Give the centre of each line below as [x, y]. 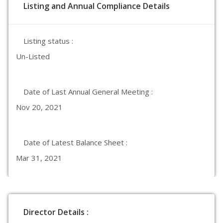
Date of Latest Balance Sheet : [75, 142]
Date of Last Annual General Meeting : [88, 92]
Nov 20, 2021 [39, 107]
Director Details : [56, 212]
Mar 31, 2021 [39, 158]
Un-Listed [33, 56]
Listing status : [48, 41]
